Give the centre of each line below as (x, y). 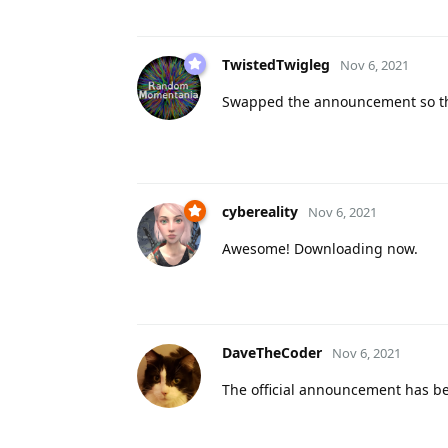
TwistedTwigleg (276, 64)
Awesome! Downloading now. (320, 248)
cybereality (260, 211)
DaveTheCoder (272, 352)
